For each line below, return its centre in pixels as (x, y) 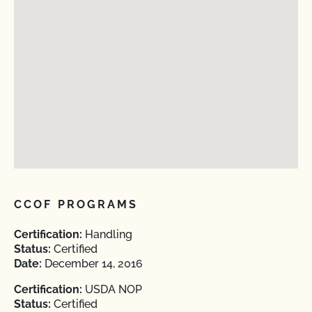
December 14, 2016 (92, 264)
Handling (107, 234)
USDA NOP (112, 289)
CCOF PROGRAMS (76, 204)
